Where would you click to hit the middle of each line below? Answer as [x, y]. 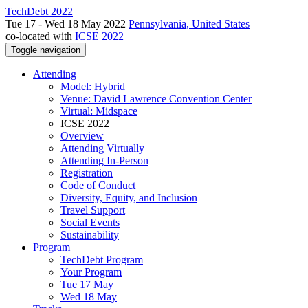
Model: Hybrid [93, 86]
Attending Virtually [102, 148]
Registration [87, 173]
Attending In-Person [104, 161]
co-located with [40, 36]
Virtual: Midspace [99, 111]
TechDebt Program [102, 260]
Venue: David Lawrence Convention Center [156, 99]
